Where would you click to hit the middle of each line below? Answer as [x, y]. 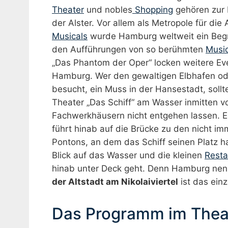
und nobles [108, 9]
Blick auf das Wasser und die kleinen [128, 155]
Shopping [153, 9]
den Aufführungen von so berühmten [129, 49]
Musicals [70, 36]
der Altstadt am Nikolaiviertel [115, 181]
